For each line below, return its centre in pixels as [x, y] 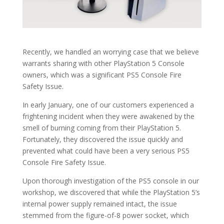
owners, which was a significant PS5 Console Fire [102, 75]
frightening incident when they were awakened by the [108, 116]
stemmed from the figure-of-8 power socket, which [105, 215]
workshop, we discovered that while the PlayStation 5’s [111, 192]
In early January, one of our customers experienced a [108, 105]
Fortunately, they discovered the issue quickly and [102, 139]
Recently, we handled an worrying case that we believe [110, 52]
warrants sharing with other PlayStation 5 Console [103, 63]
